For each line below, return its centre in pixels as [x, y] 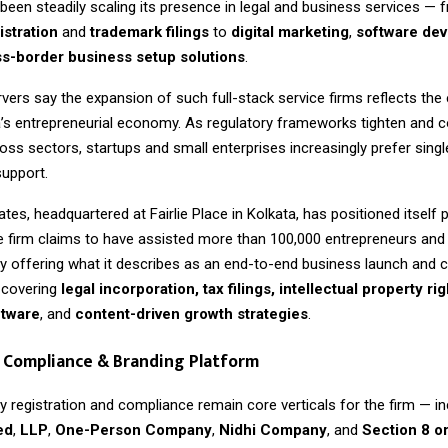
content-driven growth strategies [191, 313]
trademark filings [149, 31]
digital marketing [290, 31]
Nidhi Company [273, 430]
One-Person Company [133, 430]
